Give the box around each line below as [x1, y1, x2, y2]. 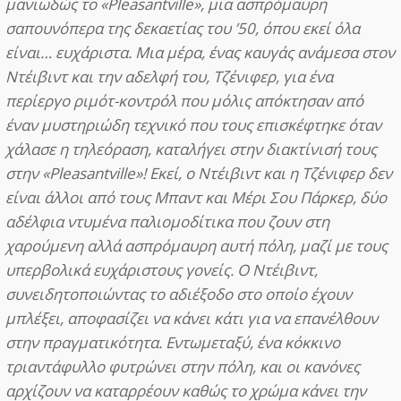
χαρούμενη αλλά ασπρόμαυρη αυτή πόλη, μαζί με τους [5, 235, 388, 256]
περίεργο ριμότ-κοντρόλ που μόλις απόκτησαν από [5, 90, 363, 111]
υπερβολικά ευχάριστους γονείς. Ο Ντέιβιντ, [5, 259, 318, 280]
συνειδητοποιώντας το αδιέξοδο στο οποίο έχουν [5, 283, 352, 304]
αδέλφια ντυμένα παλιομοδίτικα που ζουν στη [5, 210, 329, 232]
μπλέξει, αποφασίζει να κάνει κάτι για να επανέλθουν [5, 307, 378, 328]
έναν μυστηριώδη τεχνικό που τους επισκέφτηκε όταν [5, 114, 381, 135]
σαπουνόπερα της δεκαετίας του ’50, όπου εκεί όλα [5, 17, 360, 38]
